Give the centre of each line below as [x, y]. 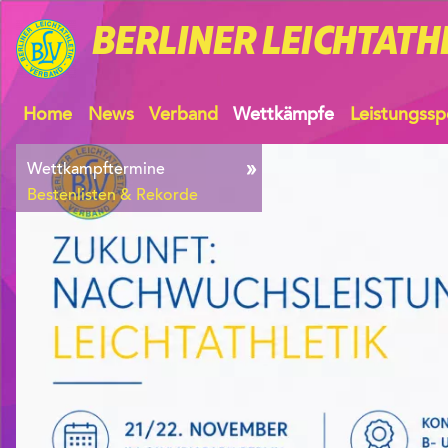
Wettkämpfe [284, 116]
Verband [183, 116]
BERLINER [177, 44]
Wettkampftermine [96, 170]
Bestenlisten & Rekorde [112, 196]
